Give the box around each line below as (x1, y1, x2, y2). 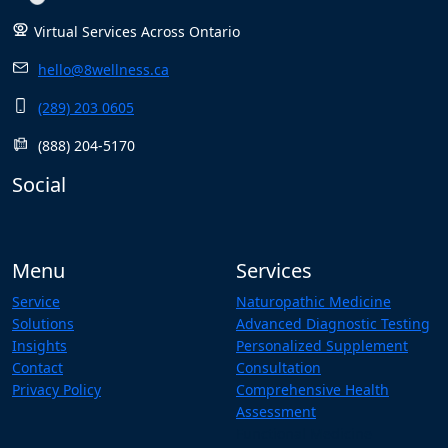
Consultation (236, 357, 321, 377)
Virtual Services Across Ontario (34, 21, 240, 41)
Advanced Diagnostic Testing (236, 313, 430, 333)
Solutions (12, 313, 74, 333)
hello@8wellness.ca (38, 59, 169, 79)
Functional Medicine (236, 423, 372, 443)
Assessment (236, 401, 316, 421)
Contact (12, 357, 63, 377)
